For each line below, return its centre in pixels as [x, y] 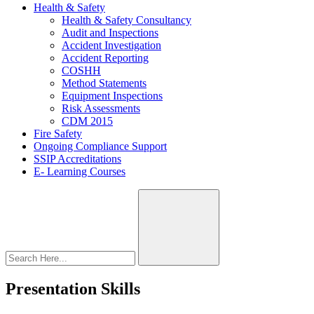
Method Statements [104, 83]
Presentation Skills [73, 288]
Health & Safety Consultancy [127, 20]
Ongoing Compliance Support [100, 146]
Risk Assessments [101, 108]
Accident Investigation [111, 45]
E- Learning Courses [80, 171]
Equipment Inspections [112, 96]
